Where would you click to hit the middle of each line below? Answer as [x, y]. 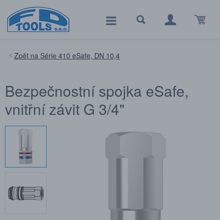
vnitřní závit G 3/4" [65, 109]
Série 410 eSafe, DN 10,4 [80, 55]
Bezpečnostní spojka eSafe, [97, 91]
